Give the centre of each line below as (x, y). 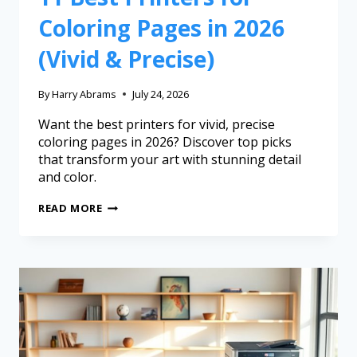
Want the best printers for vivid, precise (157, 125)
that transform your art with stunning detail (170, 160)
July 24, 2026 (161, 94)
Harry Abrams (84, 94)
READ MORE (71, 208)
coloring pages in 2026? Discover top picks (165, 142)
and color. (67, 177)
